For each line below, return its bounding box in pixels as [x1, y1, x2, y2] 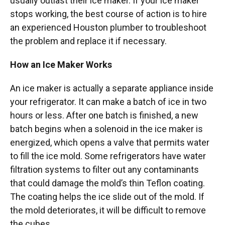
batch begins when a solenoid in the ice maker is [10, 123, 203, 134]
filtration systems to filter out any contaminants [10, 164, 199, 175]
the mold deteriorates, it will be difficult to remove [10, 204, 206, 215]
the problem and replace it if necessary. [10, 35, 167, 46]
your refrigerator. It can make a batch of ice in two [10, 96, 206, 107]
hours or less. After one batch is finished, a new [10, 109, 198, 121]
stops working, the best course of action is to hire [10, 8, 207, 19]
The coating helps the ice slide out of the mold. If [10, 191, 204, 202]
